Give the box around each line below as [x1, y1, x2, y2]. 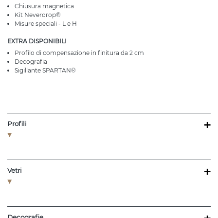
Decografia [15, 58, 47, 66]
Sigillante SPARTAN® [15, 67, 76, 74]
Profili [7, 120, 27, 128]
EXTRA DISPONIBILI [7, 37, 67, 45]
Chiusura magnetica [15, 2, 74, 10]
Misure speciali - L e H [15, 20, 77, 28]
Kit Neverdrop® [15, 11, 61, 19]
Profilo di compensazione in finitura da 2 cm [15, 49, 144, 57]
